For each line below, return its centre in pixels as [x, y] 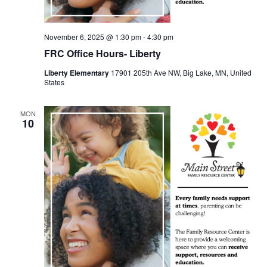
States [54, 82]
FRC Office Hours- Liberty [102, 53]
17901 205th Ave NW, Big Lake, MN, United [181, 72]
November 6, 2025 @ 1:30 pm [92, 36]
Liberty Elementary [77, 72]
